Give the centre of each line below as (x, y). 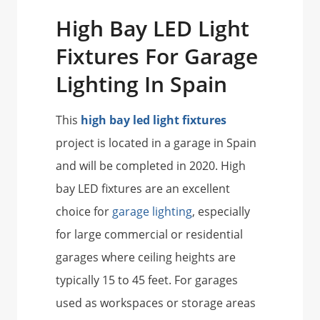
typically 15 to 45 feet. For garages (147, 280)
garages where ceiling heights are (146, 257)
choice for (84, 211)
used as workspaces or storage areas (156, 303)
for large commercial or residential (149, 234)
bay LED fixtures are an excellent (143, 189)
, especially (221, 211)
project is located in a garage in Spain (156, 143)
